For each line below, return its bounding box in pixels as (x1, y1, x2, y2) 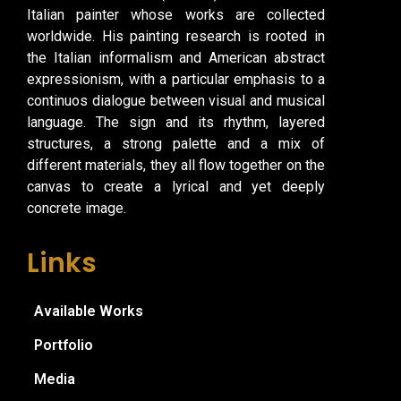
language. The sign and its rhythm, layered (27, 113, 325, 131)
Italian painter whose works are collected (27, 5, 325, 23)
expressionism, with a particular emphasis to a (27, 70, 325, 88)
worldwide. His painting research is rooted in (27, 27, 325, 45)
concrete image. (27, 199, 126, 217)
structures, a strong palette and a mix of (27, 134, 325, 152)
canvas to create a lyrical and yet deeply (27, 177, 325, 195)
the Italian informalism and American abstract (27, 48, 325, 66)
